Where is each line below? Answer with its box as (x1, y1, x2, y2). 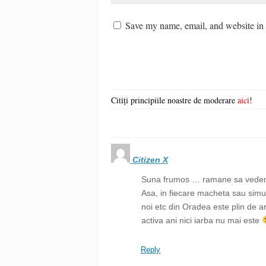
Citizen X (132, 154, 168, 164)
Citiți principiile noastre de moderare (111, 94, 237, 106)
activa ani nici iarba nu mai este (141, 215, 262, 225)
